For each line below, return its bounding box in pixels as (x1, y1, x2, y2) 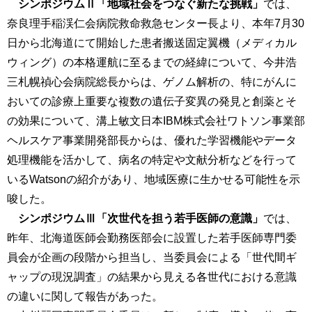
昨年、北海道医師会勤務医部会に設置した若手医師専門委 (7, 232, 297, 244)
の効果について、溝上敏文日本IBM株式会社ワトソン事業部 (7, 115, 305, 127)
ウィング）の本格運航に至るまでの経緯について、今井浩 (7, 56, 297, 69)
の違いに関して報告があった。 (7, 290, 163, 303)
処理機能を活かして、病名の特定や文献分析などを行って (7, 154, 297, 166)
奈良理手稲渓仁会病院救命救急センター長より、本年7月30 (7, 17, 304, 30)
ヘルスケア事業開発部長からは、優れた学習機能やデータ (7, 134, 297, 147)
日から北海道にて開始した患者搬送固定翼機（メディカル (7, 37, 297, 49)
